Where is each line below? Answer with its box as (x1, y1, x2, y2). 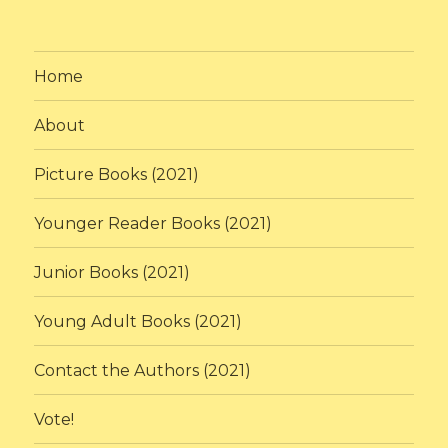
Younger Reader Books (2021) (34, 213, 273, 233)
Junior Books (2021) (34, 262, 191, 282)
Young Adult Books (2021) (34, 311, 243, 331)
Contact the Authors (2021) (34, 360, 252, 380)
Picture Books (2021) (34, 164, 200, 184)
